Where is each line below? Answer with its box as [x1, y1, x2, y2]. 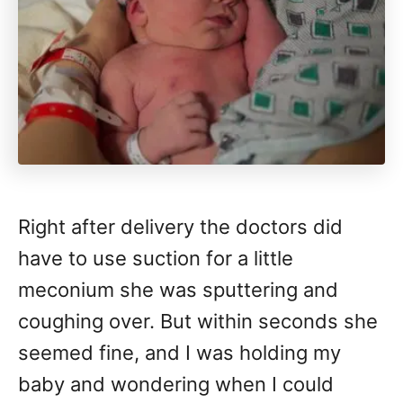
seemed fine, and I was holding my [18, 341, 341, 365]
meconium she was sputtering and [18, 278, 338, 302]
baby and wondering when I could [18, 372, 334, 397]
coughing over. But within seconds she [18, 309, 378, 334]
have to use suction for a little [18, 246, 293, 271]
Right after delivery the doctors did [18, 215, 343, 239]
